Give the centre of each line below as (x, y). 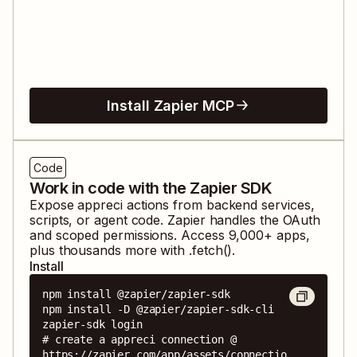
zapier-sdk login (92, 324)
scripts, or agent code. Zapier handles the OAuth (175, 220)
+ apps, (287, 235)
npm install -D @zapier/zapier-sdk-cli (158, 309)
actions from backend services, (218, 204)
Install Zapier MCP (171, 105)
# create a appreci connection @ (139, 339)
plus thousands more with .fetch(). (133, 250)
